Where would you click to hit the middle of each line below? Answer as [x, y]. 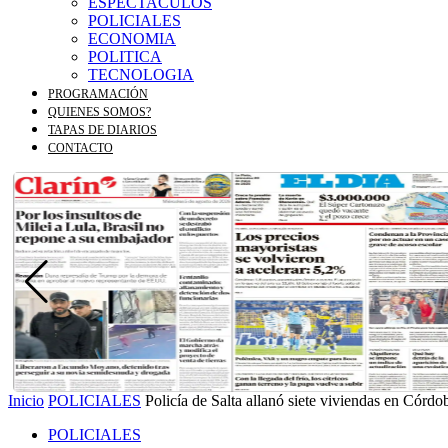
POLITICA [125, 56]
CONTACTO [80, 148]
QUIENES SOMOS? [99, 112]
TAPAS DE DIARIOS [102, 130]
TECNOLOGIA [141, 74]
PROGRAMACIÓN [98, 94]
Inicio [26, 400]
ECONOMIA [132, 38]
